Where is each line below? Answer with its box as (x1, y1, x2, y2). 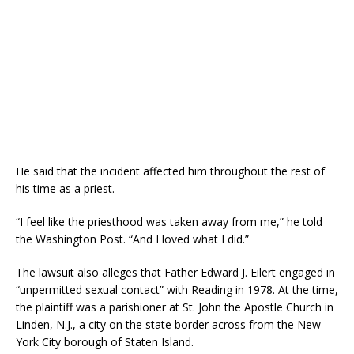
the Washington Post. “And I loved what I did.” (16, 231, 249, 247)
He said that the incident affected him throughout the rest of (16, 163, 325, 179)
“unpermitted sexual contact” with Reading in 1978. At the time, (16, 281, 338, 297)
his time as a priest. (16, 180, 115, 196)
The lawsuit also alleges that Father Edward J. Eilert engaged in (16, 264, 335, 280)
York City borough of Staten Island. (16, 333, 194, 349)
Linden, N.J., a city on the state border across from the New (16, 316, 321, 332)
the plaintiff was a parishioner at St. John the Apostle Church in (16, 299, 333, 314)
